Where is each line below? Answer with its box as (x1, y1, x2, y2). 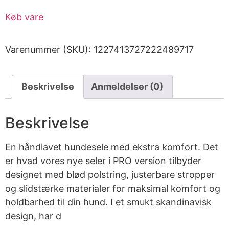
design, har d (5, 211, 61, 222)
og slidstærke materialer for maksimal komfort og (5, 183, 220, 194)
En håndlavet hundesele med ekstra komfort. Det (5, 142, 218, 153)
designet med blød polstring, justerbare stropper (5, 169, 215, 180)
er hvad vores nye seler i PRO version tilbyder (5, 155, 201, 167)
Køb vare (5, 12, 43, 23)
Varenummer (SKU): (5, 44, 94, 55)
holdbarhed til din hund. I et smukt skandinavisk (5, 197, 212, 208)
